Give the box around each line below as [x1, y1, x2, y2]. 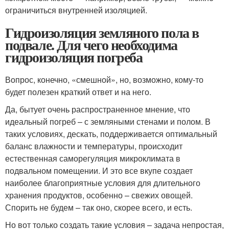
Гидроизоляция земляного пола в [5, 22, 199, 43]
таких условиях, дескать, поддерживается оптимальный [5, 128, 217, 140]
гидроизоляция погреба [5, 47, 143, 68]
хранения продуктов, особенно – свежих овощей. [5, 189, 193, 201]
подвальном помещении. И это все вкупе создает [5, 165, 193, 177]
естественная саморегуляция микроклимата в [5, 152, 180, 165]
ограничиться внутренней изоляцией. [5, 4, 147, 16]
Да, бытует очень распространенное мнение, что [5, 103, 190, 116]
